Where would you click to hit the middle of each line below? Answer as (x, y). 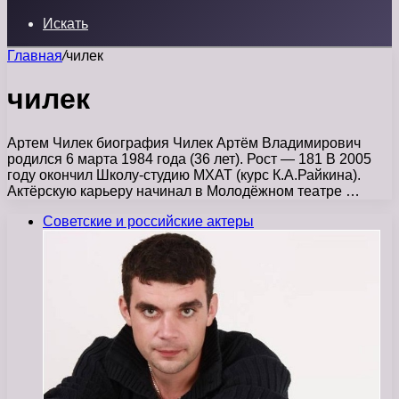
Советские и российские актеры (148, 221)
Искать (65, 24)
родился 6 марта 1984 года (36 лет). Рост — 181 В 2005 (189, 159)
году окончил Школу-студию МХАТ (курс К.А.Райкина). (184, 175)
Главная (35, 56)
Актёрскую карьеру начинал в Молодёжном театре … (183, 191)
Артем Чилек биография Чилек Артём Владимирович (184, 142)
